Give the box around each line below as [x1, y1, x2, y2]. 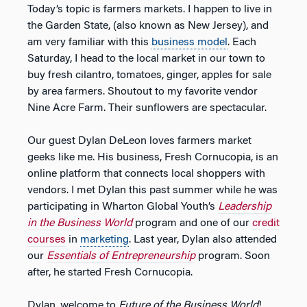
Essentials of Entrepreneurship [47, 250, 195, 262]
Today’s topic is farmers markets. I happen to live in [27, 3, 272, 15]
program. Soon [195, 250, 270, 262]
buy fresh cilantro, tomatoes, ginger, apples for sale [27, 69, 271, 81]
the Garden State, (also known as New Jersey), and [27, 20, 269, 32]
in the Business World [27, 217, 132, 229]
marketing [80, 234, 129, 245]
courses [27, 234, 66, 245]
